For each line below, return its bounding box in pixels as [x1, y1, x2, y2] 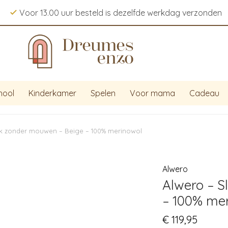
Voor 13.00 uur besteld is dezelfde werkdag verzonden [17, 8, 224, 18]
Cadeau [189, 88, 219, 98]
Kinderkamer [28, 88, 76, 98]
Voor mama [130, 88, 175, 98]
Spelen [91, 88, 116, 98]
